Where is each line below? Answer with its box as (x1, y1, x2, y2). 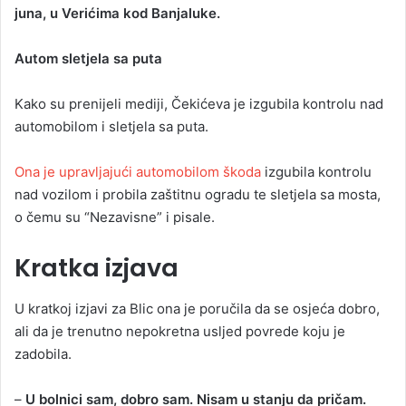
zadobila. (14, 344, 72, 362)
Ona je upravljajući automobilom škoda (14, 163, 265, 181)
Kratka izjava (14, 251, 179, 285)
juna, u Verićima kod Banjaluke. (14, 5, 220, 23)
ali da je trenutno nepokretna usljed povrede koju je (14, 322, 345, 340)
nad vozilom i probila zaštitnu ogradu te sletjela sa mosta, (14, 186, 381, 204)
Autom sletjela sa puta (14, 50, 162, 68)
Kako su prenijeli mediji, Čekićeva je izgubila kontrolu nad (14, 95, 383, 113)
